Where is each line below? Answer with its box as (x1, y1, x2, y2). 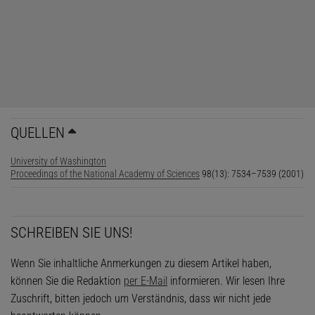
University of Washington (11, 155, 106, 167)
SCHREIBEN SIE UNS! (11, 224, 133, 241)
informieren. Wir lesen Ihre (167, 274, 285, 288)
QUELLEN (11, 124, 65, 141)
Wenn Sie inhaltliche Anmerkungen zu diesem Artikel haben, (11, 256, 271, 270)
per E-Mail (124, 274, 167, 288)
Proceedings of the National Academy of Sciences (11, 167, 200, 179)
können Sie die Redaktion (11, 274, 124, 288)
